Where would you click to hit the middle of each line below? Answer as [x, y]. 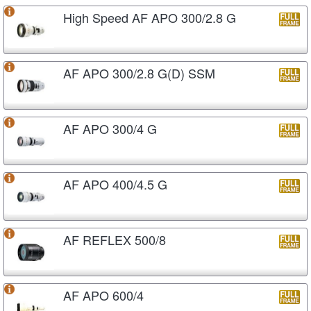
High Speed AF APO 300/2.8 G [150, 17]
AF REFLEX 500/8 [115, 239]
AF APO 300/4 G [110, 128]
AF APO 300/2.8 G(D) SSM [139, 73]
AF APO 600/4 [103, 295]
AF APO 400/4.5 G [115, 184]
